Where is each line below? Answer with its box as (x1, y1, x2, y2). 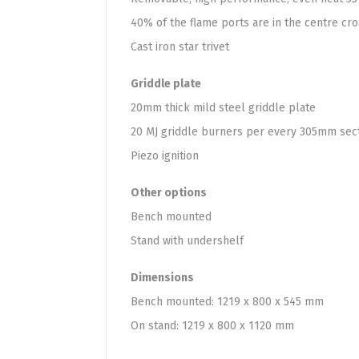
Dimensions (131, 271, 194, 284)
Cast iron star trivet (131, 40, 229, 54)
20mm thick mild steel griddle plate (131, 101, 316, 115)
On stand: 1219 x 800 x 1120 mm (131, 319, 294, 333)
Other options (131, 186, 207, 200)
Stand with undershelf (131, 234, 244, 248)
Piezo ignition (131, 149, 199, 163)
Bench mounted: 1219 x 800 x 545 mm (131, 295, 324, 309)
